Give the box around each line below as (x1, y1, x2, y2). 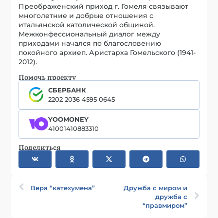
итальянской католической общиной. (18, 20, 155, 29)
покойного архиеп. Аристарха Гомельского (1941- (18, 48, 196, 57)
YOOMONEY (48, 115, 89, 123)
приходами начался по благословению (18, 38, 162, 48)
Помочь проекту (18, 72, 76, 82)
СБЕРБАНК (48, 86, 87, 94)
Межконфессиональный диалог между (18, 29, 161, 38)
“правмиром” (142, 201, 187, 209)
